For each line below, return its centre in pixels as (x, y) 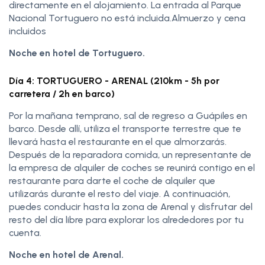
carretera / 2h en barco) (62, 94)
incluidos (28, 31)
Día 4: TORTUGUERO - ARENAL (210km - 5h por (114, 81)
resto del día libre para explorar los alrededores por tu (126, 220)
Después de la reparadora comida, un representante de (130, 155)
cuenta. (26, 233)
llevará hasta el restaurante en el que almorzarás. (118, 142)
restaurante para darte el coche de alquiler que (112, 181)
